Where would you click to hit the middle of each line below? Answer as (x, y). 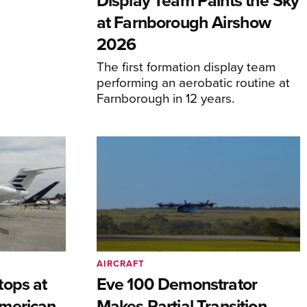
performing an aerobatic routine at (193, 82)
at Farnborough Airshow (184, 22)
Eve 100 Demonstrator (177, 283)
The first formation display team (186, 66)
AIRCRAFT (120, 263)
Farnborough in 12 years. (165, 98)
